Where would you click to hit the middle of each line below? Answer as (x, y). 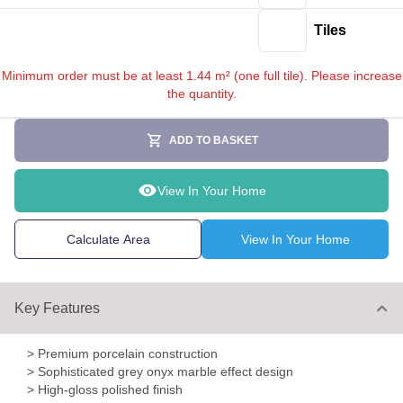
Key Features (57, 309)
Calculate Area (108, 240)
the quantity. (201, 94)
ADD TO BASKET (213, 141)
